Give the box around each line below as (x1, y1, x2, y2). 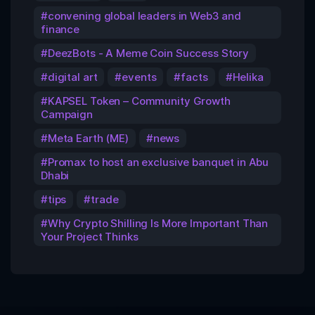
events (122, 70, 157, 84)
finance (41, 22, 80, 37)
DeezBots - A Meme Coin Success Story (47, 46, 250, 60)
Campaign (41, 108, 93, 122)
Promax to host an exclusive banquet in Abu (47, 155, 269, 169)
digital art (47, 70, 98, 84)
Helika (232, 70, 264, 84)
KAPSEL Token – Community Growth (47, 94, 231, 108)
